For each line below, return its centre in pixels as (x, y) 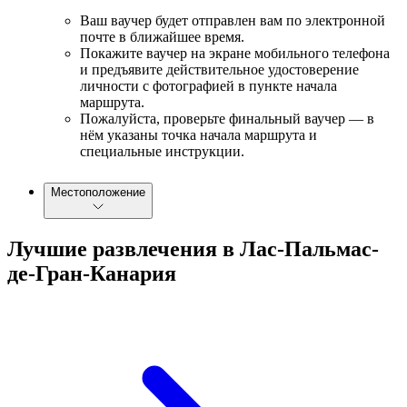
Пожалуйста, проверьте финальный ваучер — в (227, 118)
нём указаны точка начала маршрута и (199, 134)
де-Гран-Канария (92, 274)
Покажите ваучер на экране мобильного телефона (235, 53)
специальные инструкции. (162, 151)
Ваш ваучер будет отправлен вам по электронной (233, 20)
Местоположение (98, 193)
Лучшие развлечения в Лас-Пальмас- (193, 249)
